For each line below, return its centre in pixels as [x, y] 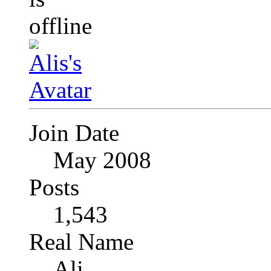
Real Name [81, 241]
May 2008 [102, 160]
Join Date [74, 132]
